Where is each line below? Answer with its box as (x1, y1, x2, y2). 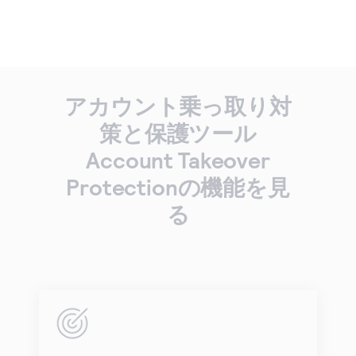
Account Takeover (86, 146, 270, 174)
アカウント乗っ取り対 (64, 92, 292, 120)
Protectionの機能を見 (66, 173, 290, 201)
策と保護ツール (99, 119, 257, 147)
